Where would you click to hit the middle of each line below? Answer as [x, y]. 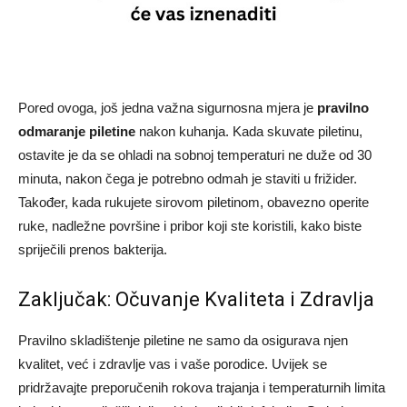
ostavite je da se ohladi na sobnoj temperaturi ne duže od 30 [195, 155]
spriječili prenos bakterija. [93, 250]
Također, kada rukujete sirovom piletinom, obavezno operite [194, 203]
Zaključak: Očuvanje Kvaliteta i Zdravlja [196, 300]
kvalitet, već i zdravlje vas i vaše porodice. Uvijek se [173, 364]
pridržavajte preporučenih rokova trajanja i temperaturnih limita [202, 388]
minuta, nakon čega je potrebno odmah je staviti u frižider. [188, 179]
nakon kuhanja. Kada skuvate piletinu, [249, 132]
